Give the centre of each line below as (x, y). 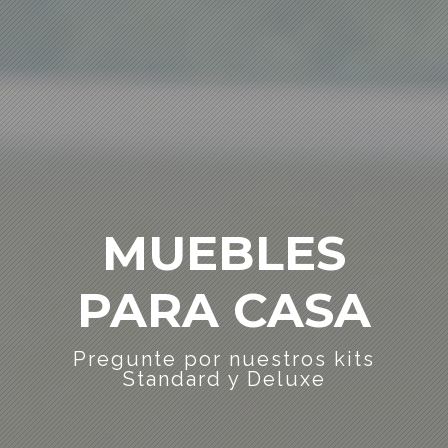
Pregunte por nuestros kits (224, 359)
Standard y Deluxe (224, 379)
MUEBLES (224, 253)
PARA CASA (224, 310)
